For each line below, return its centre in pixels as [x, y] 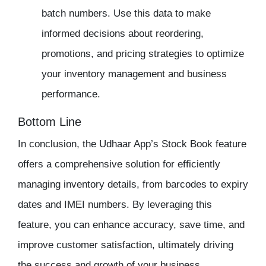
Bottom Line [50, 122]
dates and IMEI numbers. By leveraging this [115, 205]
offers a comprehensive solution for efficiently [119, 164]
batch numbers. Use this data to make [126, 14]
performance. [71, 94]
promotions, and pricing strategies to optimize [143, 54]
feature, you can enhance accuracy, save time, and [131, 225]
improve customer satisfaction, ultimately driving [126, 245]
